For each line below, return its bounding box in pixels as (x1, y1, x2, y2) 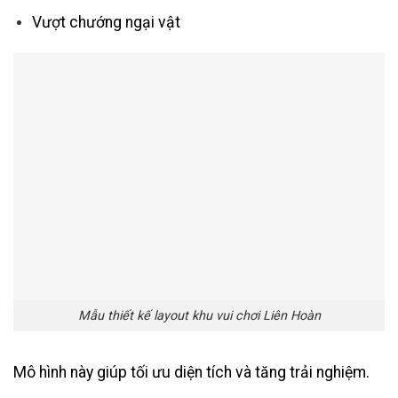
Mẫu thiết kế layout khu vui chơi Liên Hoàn (77, 307, 321, 323)
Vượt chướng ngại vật (31, 12, 180, 31)
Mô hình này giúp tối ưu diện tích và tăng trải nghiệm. (13, 362, 370, 381)
